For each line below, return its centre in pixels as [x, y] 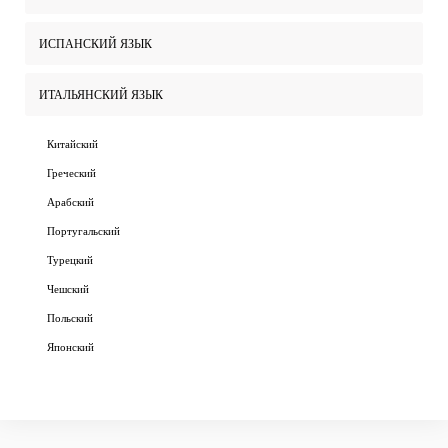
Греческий [71, 172]
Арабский [70, 201]
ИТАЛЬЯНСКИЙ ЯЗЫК [101, 94]
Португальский [83, 230]
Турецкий [70, 259]
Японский [70, 346]
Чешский [68, 288]
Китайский [72, 143]
